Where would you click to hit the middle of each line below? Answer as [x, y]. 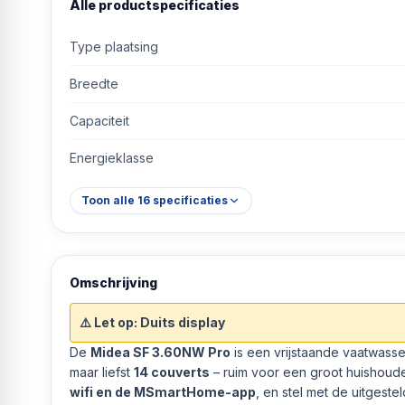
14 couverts [172, 372]
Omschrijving [113, 282]
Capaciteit [99, 120]
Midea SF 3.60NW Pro [160, 352]
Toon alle [109, 200]
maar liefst [102, 372]
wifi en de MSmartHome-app [163, 391]
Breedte [94, 83]
